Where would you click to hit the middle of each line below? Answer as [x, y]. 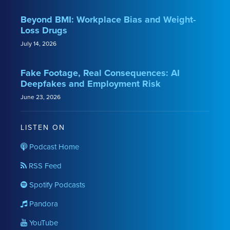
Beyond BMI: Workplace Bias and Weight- [108, 19]
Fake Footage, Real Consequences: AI [100, 73]
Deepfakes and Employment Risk [91, 83]
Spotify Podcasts [56, 185]
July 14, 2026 [39, 43]
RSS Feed [44, 166]
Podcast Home [53, 147]
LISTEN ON [43, 127]
